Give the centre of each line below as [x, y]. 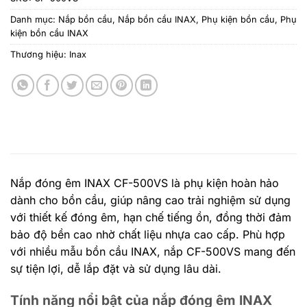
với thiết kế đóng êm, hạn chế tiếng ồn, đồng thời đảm [151, 217]
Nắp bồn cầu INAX [157, 19]
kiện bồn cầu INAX [49, 33]
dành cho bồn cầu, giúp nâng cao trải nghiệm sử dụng [150, 200]
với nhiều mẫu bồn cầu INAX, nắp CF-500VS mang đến [153, 251]
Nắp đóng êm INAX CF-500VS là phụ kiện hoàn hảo [145, 183]
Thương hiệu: [40, 54]
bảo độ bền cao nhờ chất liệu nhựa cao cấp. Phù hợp [148, 234]
